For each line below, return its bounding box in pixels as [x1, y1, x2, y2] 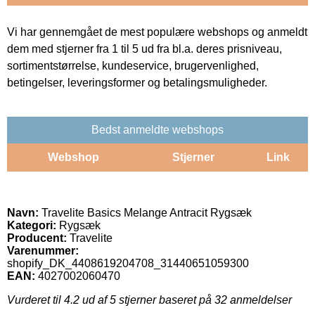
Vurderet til [7, 293, 64, 306]
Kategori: [7, 219, 56, 231]
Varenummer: [7, 244, 79, 257]
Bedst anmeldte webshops [91, 123, 224, 136]
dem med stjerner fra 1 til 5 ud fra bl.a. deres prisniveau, [7, 42, 282, 55]
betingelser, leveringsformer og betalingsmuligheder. [7, 76, 267, 89]
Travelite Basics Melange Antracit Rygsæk [39, 206, 252, 219]
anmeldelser [227, 293, 292, 306]
